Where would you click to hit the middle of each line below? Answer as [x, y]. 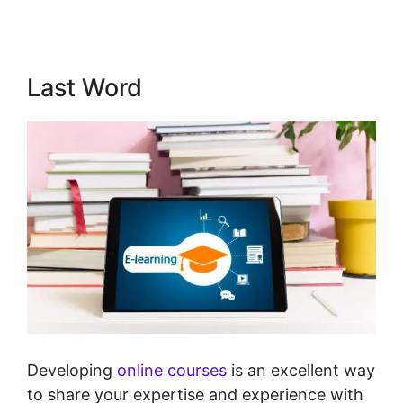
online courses [172, 371]
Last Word [85, 87]
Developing [72, 371]
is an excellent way [301, 371]
